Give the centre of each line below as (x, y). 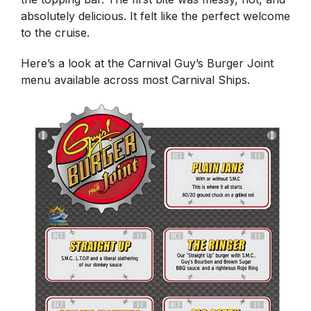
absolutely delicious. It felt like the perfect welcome (155, 16)
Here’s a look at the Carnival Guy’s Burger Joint (147, 64)
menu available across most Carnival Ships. (135, 80)
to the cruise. (57, 33)
